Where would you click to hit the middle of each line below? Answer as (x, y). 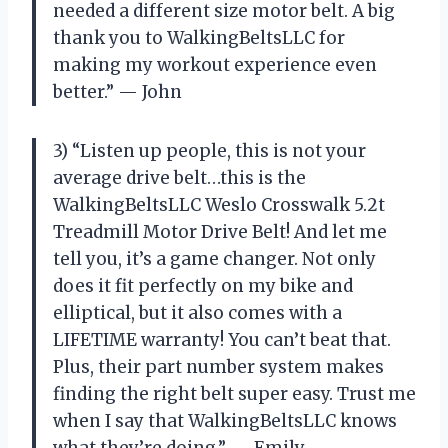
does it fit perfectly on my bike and (203, 286)
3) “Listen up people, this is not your (209, 151)
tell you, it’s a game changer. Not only (214, 259)
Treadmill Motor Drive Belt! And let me (220, 232)
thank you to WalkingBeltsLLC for (199, 38)
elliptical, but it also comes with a (197, 313)
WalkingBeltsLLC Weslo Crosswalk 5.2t (219, 205)
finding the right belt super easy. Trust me (234, 394)
